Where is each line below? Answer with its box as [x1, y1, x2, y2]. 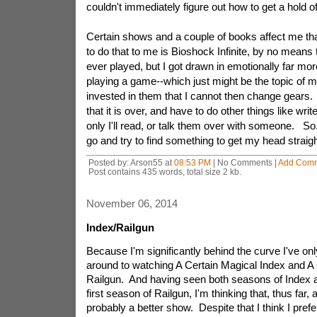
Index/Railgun [86, 221, 154, 234]
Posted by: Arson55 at [88, 158, 174, 167]
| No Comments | [210, 158, 278, 167]
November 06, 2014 [86, 197, 178, 209]
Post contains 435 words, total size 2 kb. [88, 167, 241, 176]
